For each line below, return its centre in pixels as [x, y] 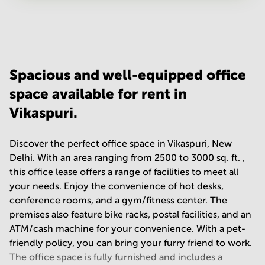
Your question [51, 23]
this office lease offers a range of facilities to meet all [124, 172]
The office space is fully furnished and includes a [116, 257]
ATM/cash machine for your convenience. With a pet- [127, 229]
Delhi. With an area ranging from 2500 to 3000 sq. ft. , [127, 158]
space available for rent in [98, 94]
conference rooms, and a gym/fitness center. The [118, 200]
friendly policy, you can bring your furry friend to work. [131, 243]
